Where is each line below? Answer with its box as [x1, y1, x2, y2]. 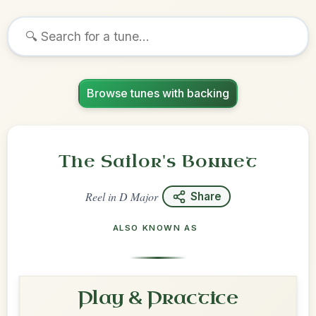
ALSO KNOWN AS [112, 223, 198, 233]
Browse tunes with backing [87, 86, 229, 100]
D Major [119, 189, 158, 204]
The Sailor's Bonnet [59, 150, 257, 173]
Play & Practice [77, 286, 239, 310]
